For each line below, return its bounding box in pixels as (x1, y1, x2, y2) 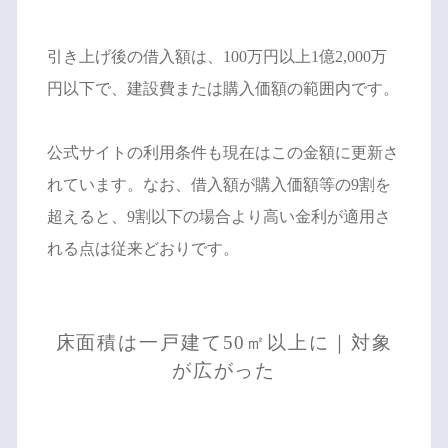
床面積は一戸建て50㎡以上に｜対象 (55, 331, 393, 353)
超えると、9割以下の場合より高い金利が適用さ (46, 207, 391, 225)
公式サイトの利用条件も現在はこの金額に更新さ (46, 143, 399, 161)
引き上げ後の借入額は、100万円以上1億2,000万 (46, 47, 387, 65)
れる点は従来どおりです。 (46, 239, 239, 257)
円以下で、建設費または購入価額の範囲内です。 (46, 79, 399, 97)
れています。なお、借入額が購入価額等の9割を (46, 175, 391, 193)
